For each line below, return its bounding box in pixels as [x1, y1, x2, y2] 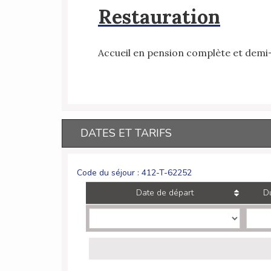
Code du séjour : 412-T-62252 [77, 167, 192, 179]
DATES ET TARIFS [80, 126, 172, 141]
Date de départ [135, 187, 194, 199]
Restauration [98, 4, 220, 30]
